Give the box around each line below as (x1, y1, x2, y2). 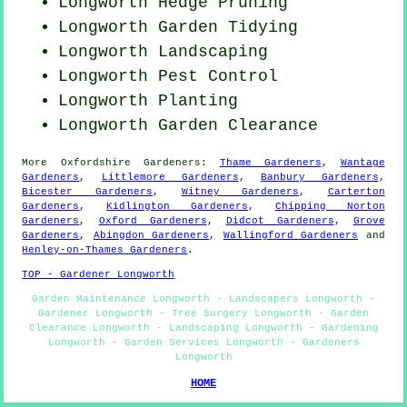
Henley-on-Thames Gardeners (22, 244, 188, 256)
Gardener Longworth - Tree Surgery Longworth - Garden (38, 308, 369, 320)
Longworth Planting (58, 92, 239, 111)
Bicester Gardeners (22, 186, 153, 198)
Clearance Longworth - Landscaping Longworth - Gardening (28, 323, 379, 334)
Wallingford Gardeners (223, 230, 359, 242)
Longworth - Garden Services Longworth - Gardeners (47, 337, 360, 349)
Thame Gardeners (219, 157, 322, 169)
